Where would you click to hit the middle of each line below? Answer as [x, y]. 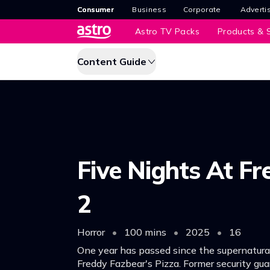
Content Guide [112, 61]
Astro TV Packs [167, 31]
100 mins [145, 232]
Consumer [96, 9]
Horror [92, 232]
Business [149, 9]
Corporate [202, 9]
